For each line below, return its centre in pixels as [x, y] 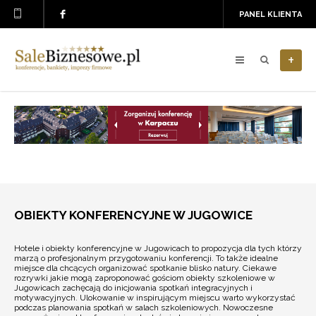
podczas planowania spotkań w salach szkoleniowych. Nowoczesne [144, 308]
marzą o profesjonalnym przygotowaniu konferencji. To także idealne [146, 258]
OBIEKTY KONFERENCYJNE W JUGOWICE [133, 215]
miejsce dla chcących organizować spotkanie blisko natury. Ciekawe [145, 268]
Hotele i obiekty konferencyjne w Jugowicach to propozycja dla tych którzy [158, 248]
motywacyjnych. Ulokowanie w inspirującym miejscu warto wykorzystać [155, 298]
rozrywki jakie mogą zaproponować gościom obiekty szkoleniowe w [145, 278]
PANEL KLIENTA [271, 14]
